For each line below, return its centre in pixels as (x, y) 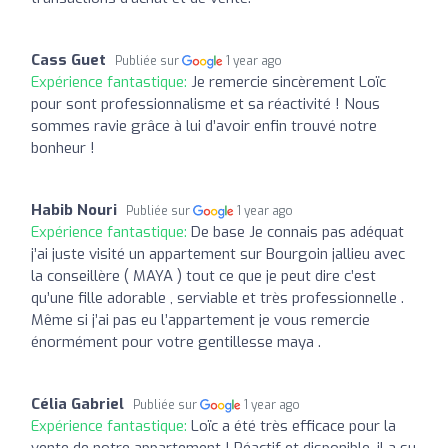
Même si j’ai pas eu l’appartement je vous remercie (200, 319)
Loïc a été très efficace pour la (293, 425)
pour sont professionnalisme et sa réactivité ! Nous (205, 103)
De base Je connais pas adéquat (297, 231)
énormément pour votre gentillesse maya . (176, 341)
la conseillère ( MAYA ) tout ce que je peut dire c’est (203, 275)
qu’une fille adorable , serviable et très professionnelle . (217, 297)
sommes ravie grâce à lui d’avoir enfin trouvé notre (204, 125)
